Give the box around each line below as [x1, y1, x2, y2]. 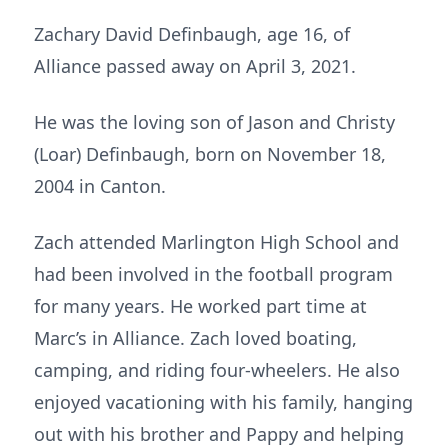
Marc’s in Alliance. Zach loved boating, [34, 326, 357, 350]
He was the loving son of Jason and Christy [34, 110, 395, 134]
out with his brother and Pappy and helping [34, 422, 404, 446]
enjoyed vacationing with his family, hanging [34, 390, 413, 414]
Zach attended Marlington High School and [34, 230, 399, 254]
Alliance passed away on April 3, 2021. [34, 54, 356, 78]
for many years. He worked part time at [34, 294, 367, 318]
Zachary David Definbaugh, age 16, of [34, 22, 350, 46]
